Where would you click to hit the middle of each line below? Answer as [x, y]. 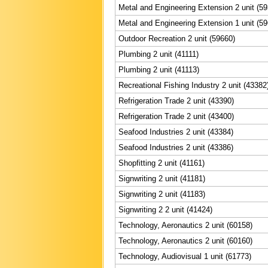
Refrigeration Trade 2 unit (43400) [176, 116]
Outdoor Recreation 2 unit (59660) [177, 38]
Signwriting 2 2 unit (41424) [165, 209]
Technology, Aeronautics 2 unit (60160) [185, 240]
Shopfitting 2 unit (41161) [162, 163]
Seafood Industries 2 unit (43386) [176, 147]
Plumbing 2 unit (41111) [159, 54]
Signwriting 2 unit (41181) [162, 178]
